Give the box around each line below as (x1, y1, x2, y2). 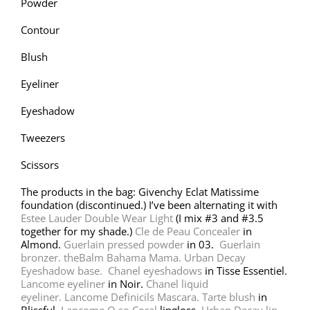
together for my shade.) (21, 224, 135, 238)
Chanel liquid (146, 276, 208, 291)
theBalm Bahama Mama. (64, 250, 181, 264)
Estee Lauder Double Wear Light (21, 210, 173, 225)
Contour (21, 22, 60, 37)
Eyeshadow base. (21, 263, 105, 277)
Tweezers (21, 130, 65, 145)
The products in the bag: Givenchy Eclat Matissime (21, 184, 259, 199)
